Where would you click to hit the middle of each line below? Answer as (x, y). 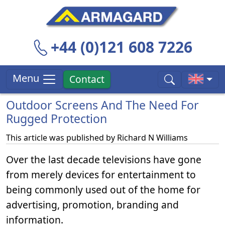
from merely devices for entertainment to (101, 175)
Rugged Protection (57, 119)
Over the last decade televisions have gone (104, 159)
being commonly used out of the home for (103, 190)
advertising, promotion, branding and (92, 205)
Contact (87, 79)
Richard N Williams (152, 138)
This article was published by (62, 138)
